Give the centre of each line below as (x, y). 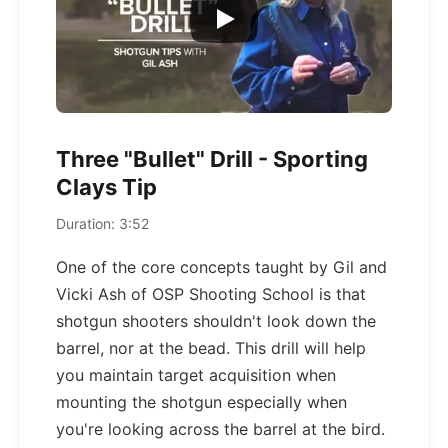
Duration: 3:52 (102, 223)
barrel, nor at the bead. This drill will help (211, 348)
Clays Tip (106, 187)
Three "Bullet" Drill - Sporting (212, 159)
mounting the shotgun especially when (201, 402)
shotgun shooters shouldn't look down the (216, 321)
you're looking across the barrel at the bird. (220, 429)
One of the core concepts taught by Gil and (221, 267)
